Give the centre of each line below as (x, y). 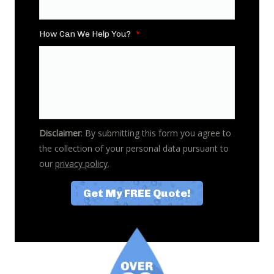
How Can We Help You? (85, 34)
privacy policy (81, 164)
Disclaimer (60, 133)
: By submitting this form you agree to (156, 133)
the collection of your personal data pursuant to (134, 148)
